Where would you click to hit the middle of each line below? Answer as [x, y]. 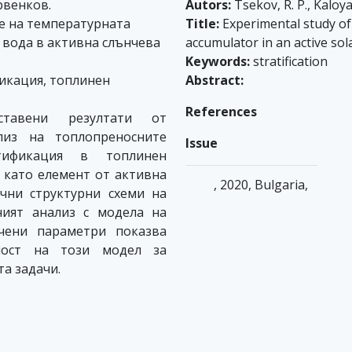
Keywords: [218, 61]
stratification [289, 61]
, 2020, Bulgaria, [261, 185]
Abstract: [214, 80]
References [221, 112]
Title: [202, 24]
